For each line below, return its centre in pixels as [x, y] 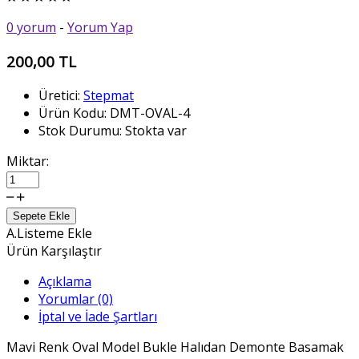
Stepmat [109, 95]
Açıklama [65, 281]
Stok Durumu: [80, 130]
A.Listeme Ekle [49, 233]
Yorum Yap [100, 28]
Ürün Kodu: [73, 113]
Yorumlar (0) [76, 298]
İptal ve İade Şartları [98, 316]
